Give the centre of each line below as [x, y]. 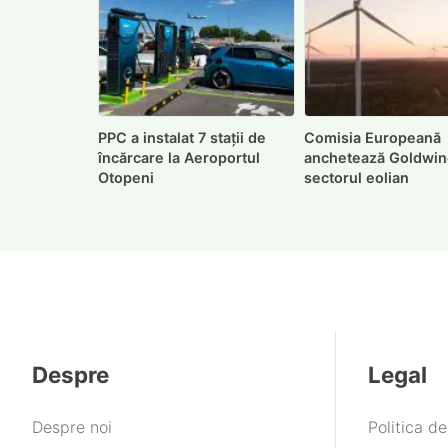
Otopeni [126, 177]
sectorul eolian [357, 177]
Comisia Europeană [373, 137]
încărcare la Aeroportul [179, 157]
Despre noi [72, 427]
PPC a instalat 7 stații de [182, 137]
